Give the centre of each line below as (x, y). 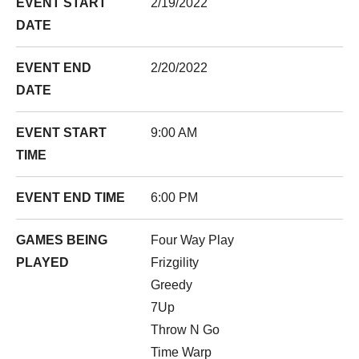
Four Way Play (192, 240)
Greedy (171, 285)
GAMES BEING (62, 240)
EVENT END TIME (71, 198)
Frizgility (175, 262)
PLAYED (42, 262)
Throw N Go (185, 330)
